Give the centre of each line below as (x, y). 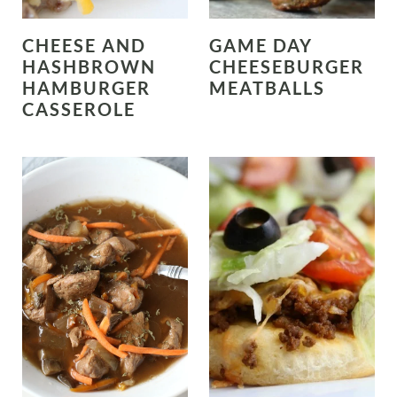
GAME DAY (261, 46)
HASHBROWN (89, 67)
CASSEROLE (78, 109)
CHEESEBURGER (287, 67)
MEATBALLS (267, 88)
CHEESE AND (84, 46)
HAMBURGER (86, 88)
